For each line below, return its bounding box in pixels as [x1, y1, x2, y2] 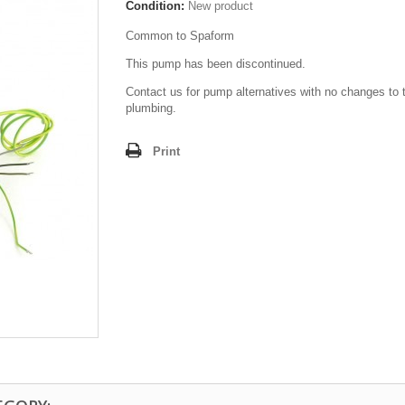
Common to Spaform [126, 29, 234, 42]
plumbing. [126, 101, 176, 115]
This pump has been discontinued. [126, 57, 306, 71]
